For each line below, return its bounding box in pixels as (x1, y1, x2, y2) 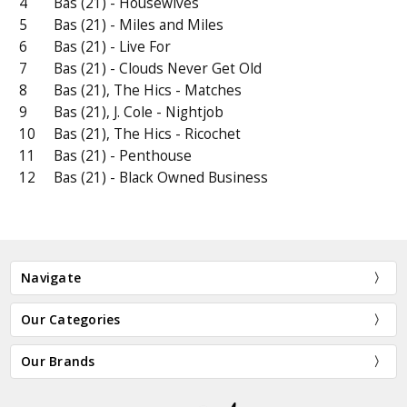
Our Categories (21, 311, 121, 329)
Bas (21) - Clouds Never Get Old (54, 59, 263, 79)
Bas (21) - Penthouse (54, 146, 193, 166)
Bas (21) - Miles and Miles (54, 15, 224, 35)
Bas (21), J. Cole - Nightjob (54, 103, 224, 123)
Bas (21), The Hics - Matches (54, 81, 243, 101)
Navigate (21, 269, 82, 287)
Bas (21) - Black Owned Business (54, 168, 269, 188)
